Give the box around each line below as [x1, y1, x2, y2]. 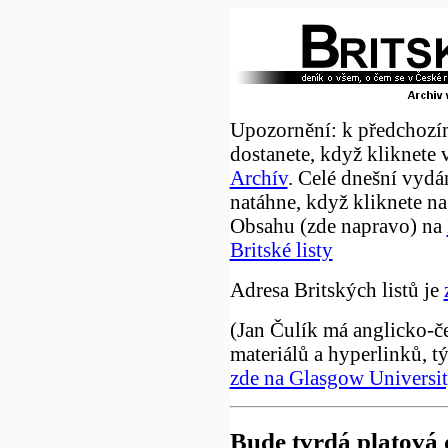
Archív [229, 166, 288, 189]
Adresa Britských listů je [229, 278, 444, 301]
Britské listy [229, 238, 333, 261]
